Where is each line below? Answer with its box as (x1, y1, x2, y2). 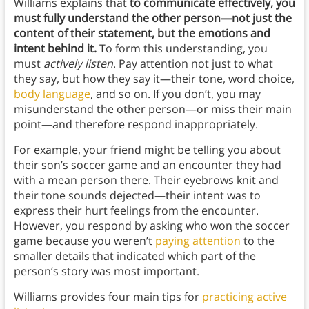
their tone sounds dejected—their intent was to (13, 188, 261, 203)
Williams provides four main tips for (13, 289, 202, 305)
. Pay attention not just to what (112, 56, 273, 72)
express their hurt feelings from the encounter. (13, 203, 259, 219)
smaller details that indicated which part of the (13, 248, 256, 264)
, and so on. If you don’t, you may (90, 86, 261, 102)
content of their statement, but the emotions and (13, 26, 270, 41)
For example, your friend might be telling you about (13, 142, 281, 158)
